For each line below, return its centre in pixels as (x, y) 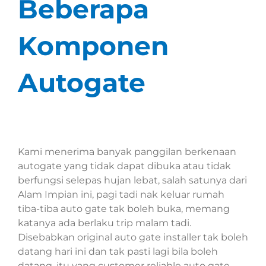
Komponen (93, 46)
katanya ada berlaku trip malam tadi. (104, 223)
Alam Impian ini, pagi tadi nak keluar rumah (121, 195)
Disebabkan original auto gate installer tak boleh (133, 237)
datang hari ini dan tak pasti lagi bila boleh (118, 252)
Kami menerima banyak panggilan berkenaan (127, 152)
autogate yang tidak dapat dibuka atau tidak (124, 166)
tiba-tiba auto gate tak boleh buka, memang (124, 209)
